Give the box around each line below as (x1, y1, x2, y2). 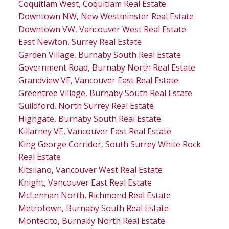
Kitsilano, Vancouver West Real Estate (18, 164, 163, 176)
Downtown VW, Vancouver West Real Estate (18, 24, 186, 35)
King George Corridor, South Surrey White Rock (18, 139, 201, 150)
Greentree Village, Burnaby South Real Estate (18, 87, 192, 99)
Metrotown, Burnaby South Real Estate (18, 202, 169, 214)
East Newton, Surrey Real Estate (18, 36, 142, 48)
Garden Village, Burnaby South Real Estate (18, 49, 181, 61)
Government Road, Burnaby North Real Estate (18, 62, 195, 74)
